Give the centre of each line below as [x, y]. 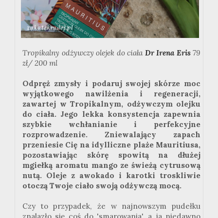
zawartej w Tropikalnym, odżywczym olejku [111, 104]
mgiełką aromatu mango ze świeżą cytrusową [111, 165]
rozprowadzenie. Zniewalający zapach [111, 135]
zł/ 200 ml [40, 63]
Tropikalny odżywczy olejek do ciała [84, 53]
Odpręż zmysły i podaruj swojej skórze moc [111, 84]
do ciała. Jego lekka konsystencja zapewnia [111, 114]
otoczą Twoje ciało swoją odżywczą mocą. [102, 186]
